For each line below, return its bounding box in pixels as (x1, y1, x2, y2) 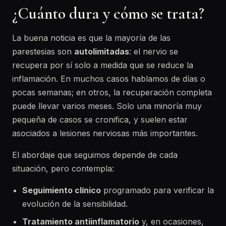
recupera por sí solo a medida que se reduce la (12, 60, 193, 70)
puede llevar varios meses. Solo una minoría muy (12, 101, 202, 111)
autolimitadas (74, 46, 129, 56)
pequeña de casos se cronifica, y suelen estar (12, 115, 188, 125)
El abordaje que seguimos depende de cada (12, 150, 178, 160)
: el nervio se (129, 46, 178, 56)
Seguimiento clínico (22, 185, 101, 195)
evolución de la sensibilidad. (22, 199, 128, 209)
